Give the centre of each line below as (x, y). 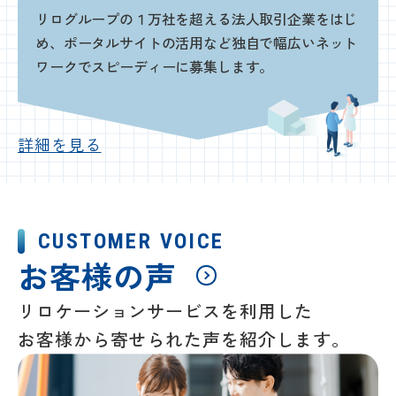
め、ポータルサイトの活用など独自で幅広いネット (197, 43)
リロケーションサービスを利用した (166, 311)
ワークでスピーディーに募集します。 (155, 67)
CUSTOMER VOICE (131, 242)
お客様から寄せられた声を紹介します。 (184, 339)
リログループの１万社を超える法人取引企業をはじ (197, 19)
